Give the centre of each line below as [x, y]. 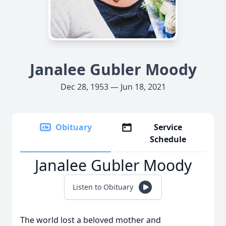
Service [168, 127]
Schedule [168, 139]
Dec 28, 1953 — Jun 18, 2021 [113, 87]
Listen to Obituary [103, 187]
